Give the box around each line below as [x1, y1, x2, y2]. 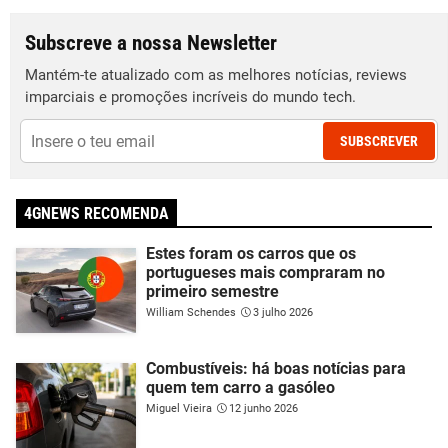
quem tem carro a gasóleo [146, 378, 335, 398]
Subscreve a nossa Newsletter [25, 31, 277, 56]
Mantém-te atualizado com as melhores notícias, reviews [25, 66, 407, 85]
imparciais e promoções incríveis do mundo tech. [25, 88, 356, 107]
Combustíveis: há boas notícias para [146, 359, 406, 379]
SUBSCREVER [340, 133, 418, 150]
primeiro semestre [146, 282, 279, 302]
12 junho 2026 [229, 402, 298, 416]
